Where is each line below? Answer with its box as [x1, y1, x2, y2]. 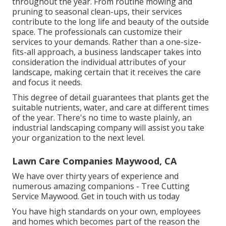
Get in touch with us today [81, 190, 180, 202]
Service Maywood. [12, 190, 81, 202]
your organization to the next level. [12, 132, 145, 143]
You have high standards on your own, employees [12, 205, 201, 217]
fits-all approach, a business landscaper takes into [12, 46, 201, 58]
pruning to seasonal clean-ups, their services [12, 6, 182, 17]
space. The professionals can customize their [12, 26, 182, 37]
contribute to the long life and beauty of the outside [12, 16, 209, 27]
